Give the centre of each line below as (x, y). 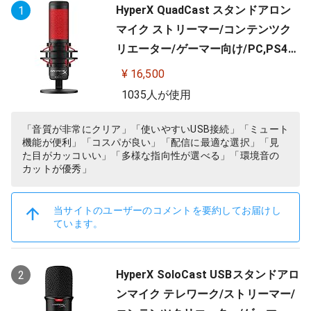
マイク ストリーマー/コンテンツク (203, 30)
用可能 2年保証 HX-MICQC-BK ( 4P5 (207, 68)
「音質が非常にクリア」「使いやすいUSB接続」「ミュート (155, 129)
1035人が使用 (156, 95)
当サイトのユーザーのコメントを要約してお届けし (167, 210)
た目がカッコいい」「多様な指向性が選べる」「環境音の (151, 155)
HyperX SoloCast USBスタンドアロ (208, 275)
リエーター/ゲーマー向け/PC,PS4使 (207, 49)
